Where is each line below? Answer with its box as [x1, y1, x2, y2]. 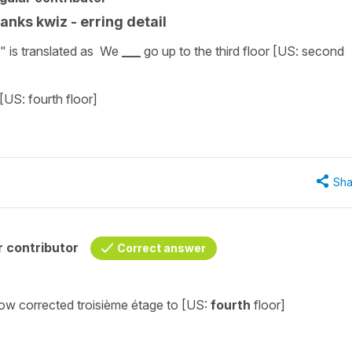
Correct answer [117, 240, 206, 255]
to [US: [163, 296, 207, 313]
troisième [77, 296, 131, 313]
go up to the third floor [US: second [144, 42, 344, 59]
